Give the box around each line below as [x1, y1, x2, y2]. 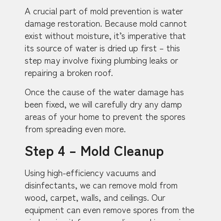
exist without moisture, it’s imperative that [25, 29, 186, 42]
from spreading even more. [25, 122, 126, 135]
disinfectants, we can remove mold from [25, 178, 178, 191]
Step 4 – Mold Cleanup [25, 140, 164, 160]
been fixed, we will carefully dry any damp [25, 97, 182, 110]
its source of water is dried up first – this [25, 41, 180, 54]
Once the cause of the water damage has [25, 85, 184, 98]
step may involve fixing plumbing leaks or [25, 53, 178, 67]
